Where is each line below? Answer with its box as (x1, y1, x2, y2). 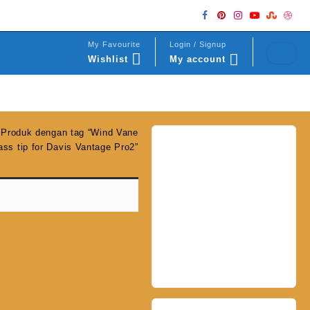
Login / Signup (169, 39, 226, 48)
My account (169, 53, 226, 64)
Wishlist (88, 53, 129, 64)
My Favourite (88, 39, 141, 48)
